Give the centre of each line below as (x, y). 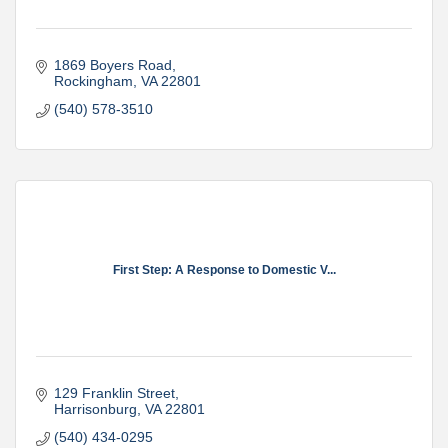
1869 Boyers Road (112, 65)
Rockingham (93, 81)
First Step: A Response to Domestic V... (224, 269)
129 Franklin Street (114, 393)
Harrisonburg (95, 409)
